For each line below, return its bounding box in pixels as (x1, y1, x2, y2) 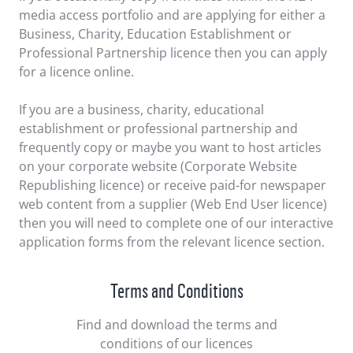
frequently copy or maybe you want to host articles (19, 138, 321, 156)
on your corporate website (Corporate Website (19, 157, 297, 175)
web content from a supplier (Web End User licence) (19, 195, 327, 213)
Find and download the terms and (76, 315, 277, 333)
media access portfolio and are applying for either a (19, 6, 325, 24)
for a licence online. (19, 62, 134, 80)
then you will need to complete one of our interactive (19, 214, 333, 232)
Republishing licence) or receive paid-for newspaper (19, 176, 326, 194)
